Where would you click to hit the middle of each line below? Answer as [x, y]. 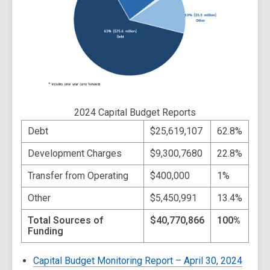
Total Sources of [65, 220]
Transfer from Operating [78, 175]
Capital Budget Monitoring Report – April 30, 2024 [138, 260]
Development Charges [75, 153]
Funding [46, 231]
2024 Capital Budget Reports [135, 112]
